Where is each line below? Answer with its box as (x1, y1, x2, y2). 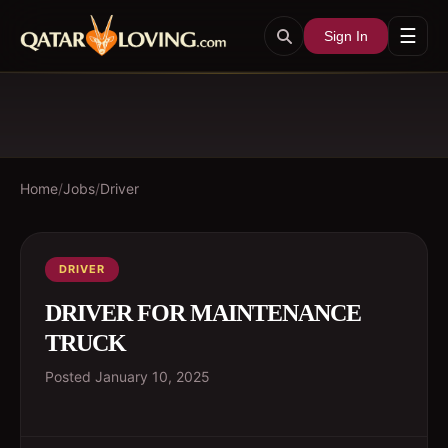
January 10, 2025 (95, 368, 210, 385)
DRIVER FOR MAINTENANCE (45, 300, 361, 326)
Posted (45, 368, 95, 385)
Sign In (324, 27, 368, 44)
